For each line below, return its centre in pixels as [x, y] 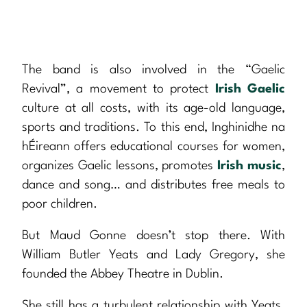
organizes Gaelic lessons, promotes [120, 166]
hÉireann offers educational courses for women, [153, 147]
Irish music [250, 166]
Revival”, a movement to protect [119, 89]
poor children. [60, 205]
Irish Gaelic [250, 89]
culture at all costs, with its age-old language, [153, 109]
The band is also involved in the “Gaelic [153, 70]
